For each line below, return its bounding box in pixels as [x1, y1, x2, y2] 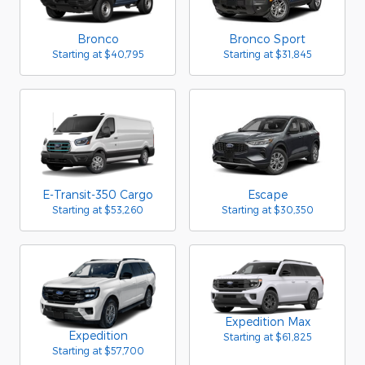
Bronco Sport [229, 31, 306, 46]
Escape [247, 187, 288, 201]
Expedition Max [224, 314, 310, 328]
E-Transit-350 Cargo [42, 187, 153, 201]
